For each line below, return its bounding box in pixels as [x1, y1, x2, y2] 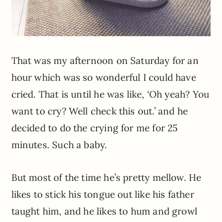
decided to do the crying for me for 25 [11, 122, 178, 134]
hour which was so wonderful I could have [11, 71, 196, 84]
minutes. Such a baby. [11, 139, 108, 151]
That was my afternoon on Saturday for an [11, 55, 199, 67]
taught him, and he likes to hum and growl [11, 205, 197, 218]
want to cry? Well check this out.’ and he [11, 105, 188, 117]
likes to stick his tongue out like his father [11, 188, 194, 201]
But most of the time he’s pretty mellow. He [11, 171, 202, 184]
